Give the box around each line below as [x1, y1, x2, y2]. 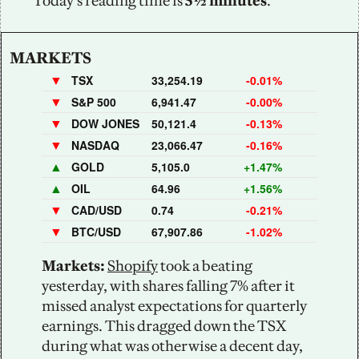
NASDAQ [71, 136, 119, 153]
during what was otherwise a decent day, [42, 336, 303, 355]
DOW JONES [71, 115, 139, 131]
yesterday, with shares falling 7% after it [42, 276, 295, 295]
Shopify [107, 256, 158, 275]
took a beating [158, 256, 252, 275]
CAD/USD [71, 201, 122, 218]
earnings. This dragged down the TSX [42, 316, 287, 335]
